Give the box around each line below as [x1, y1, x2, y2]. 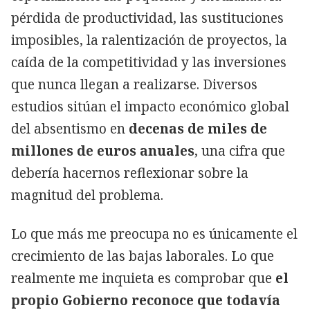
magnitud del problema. [11, 185, 163, 204]
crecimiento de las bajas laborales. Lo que [11, 246, 274, 265]
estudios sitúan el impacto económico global [11, 97, 289, 116]
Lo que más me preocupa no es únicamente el [11, 224, 298, 243]
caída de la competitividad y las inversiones [11, 53, 286, 71]
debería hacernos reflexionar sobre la [11, 163, 248, 182]
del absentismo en [11, 119, 129, 138]
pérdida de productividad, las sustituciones [11, 8, 284, 27]
